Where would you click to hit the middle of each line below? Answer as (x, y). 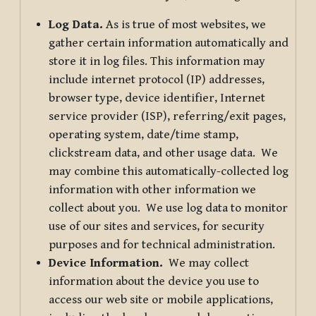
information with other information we (152, 189)
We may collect (206, 263)
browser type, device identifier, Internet (157, 98)
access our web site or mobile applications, (161, 299)
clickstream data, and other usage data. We (163, 153)
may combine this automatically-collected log (169, 171)
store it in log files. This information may (157, 61)
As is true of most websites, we (184, 24)
